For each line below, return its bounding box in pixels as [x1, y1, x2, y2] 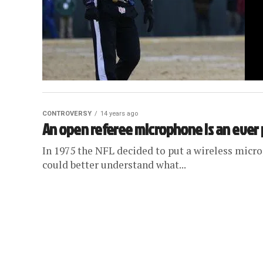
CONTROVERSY [42, 110, 92, 117]
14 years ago [100, 110, 138, 117]
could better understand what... [42, 158, 186, 171]
